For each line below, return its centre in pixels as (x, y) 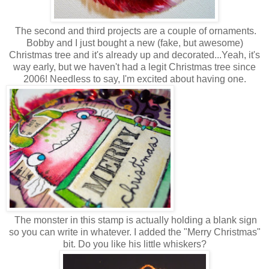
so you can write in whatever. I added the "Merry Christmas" (134, 232)
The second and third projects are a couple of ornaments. (134, 31)
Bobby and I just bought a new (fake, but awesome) (134, 43)
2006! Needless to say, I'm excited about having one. (134, 79)
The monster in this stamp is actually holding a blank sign (134, 220)
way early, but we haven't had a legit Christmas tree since (134, 67)
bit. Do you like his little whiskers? (134, 244)
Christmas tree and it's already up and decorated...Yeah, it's (134, 55)
